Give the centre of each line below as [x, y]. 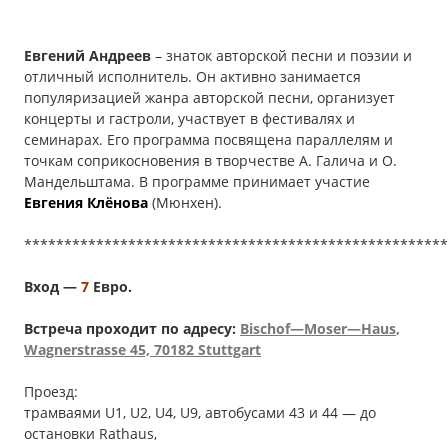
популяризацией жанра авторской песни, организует [209, 97]
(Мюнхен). [187, 202]
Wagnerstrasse [75, 349]
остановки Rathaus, [90, 433]
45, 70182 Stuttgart [193, 349]
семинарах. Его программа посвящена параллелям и [208, 139]
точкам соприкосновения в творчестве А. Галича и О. [210, 160]
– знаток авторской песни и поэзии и [281, 55]
